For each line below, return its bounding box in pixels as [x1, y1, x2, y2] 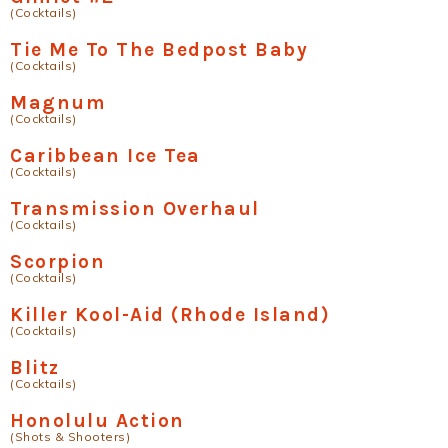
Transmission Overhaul [10, 197, 260, 220]
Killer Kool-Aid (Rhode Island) [10, 303, 330, 326]
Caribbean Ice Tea [10, 144, 201, 167]
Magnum [10, 91, 106, 114]
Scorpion [10, 250, 105, 273]
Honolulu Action [10, 409, 185, 432]
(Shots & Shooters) [10, 429, 130, 444]
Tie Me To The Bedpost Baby [10, 38, 308, 61]
